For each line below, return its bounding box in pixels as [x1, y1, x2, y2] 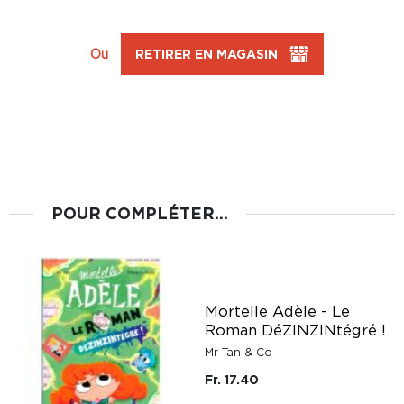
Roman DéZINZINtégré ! [205, 322, 386, 338]
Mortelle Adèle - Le [205, 303, 350, 319]
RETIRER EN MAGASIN [134, 47, 278, 60]
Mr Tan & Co [205, 346, 272, 358]
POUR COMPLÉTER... [50, 204, 228, 222]
